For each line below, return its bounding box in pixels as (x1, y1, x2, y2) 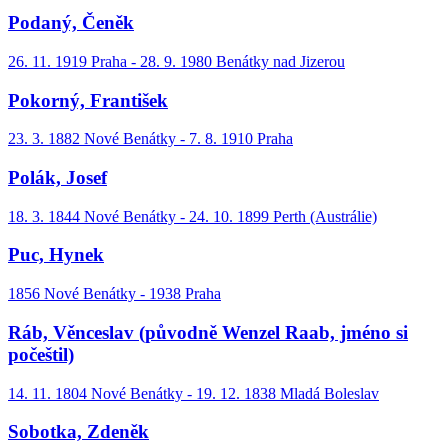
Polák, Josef (8, 167, 107, 189)
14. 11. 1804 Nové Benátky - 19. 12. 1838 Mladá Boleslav (8, 384, 379, 402)
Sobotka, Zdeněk (8, 421, 149, 443)
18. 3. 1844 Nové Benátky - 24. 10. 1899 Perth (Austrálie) (8, 207, 377, 225)
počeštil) (8, 343, 74, 365)
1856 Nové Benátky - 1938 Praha (8, 285, 221, 303)
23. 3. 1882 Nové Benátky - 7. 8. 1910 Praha (8, 130, 293, 148)
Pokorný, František (8, 89, 168, 111)
